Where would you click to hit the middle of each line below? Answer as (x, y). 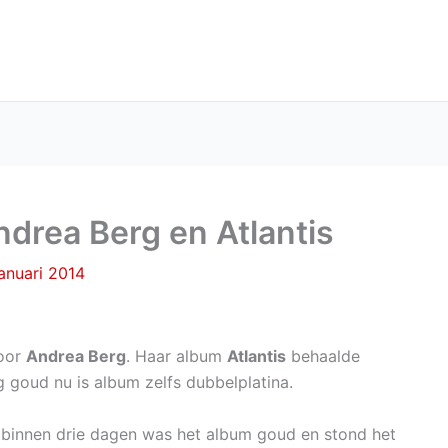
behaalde (323, 356)
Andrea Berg (76, 356)
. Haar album (176, 356)
